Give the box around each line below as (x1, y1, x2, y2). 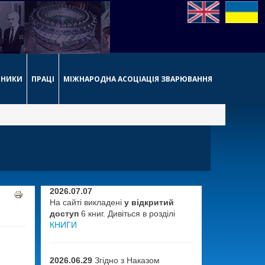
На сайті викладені (49, 198, 124, 207)
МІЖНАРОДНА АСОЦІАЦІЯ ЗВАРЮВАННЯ (63, 74, 212, 84)
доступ (49, 209, 79, 218)
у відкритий (124, 198, 174, 207)
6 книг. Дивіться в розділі (78, 209, 175, 218)
